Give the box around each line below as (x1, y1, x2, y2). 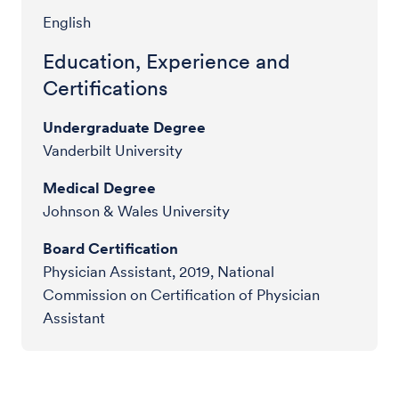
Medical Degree (43, 178, 156, 197)
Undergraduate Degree (43, 118, 206, 136)
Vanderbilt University (43, 141, 183, 159)
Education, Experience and (43, 48, 290, 74)
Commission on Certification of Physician (43, 285, 320, 304)
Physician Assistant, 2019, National (43, 262, 274, 281)
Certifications (43, 75, 167, 101)
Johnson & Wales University (43, 201, 230, 220)
